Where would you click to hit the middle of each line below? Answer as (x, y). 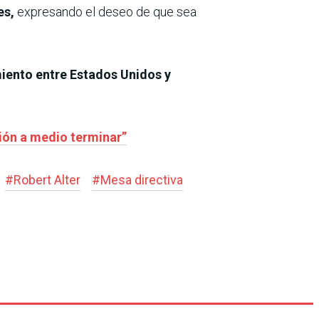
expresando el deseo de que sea (105, 11)
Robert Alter (47, 179)
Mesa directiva (142, 179)
